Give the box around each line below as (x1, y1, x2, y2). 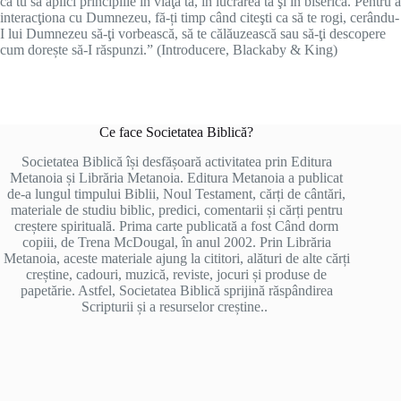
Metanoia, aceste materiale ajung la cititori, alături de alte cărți (3, 250, 350, 266)
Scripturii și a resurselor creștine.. (81, 298, 272, 314)
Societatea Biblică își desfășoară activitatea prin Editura (21, 153, 332, 169)
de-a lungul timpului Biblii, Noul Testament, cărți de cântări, (7, 185, 346, 201)
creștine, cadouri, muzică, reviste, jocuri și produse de (26, 266, 328, 282)
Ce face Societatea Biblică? (99, 124, 254, 140)
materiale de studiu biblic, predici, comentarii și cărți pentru (10, 201, 343, 218)
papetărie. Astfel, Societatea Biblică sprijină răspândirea (20, 282, 333, 298)
